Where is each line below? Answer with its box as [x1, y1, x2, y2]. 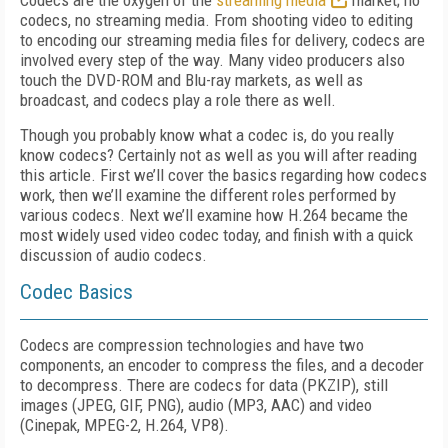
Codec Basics [20, 280, 133, 304]
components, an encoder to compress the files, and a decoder [20, 355, 424, 375]
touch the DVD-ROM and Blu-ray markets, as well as [20, 70, 363, 90]
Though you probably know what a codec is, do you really [20, 125, 394, 145]
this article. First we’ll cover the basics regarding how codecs [20, 165, 427, 185]
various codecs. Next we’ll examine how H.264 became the [20, 205, 408, 225]
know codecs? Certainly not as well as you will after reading [20, 145, 417, 165]
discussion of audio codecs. [20, 245, 211, 265]
